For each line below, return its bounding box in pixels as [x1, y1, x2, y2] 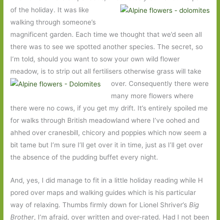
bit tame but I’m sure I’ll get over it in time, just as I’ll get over [10, 140, 203, 149]
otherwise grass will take [124, 67, 202, 75]
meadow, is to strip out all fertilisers [10, 67, 124, 75]
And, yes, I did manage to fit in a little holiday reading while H [10, 176, 203, 184]
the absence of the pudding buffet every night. [10, 153, 159, 161]
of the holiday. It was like [10, 5, 89, 14]
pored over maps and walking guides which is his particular [10, 188, 196, 196]
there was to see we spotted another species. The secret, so [10, 42, 203, 51]
